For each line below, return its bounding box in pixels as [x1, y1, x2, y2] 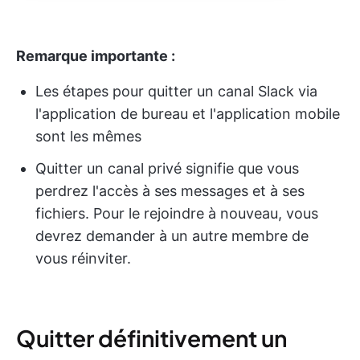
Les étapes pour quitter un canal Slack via [35, 83, 317, 100]
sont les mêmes [35, 128, 141, 145]
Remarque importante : [16, 47, 175, 65]
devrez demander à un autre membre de [35, 227, 309, 245]
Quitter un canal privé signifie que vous [35, 160, 299, 178]
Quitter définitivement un [16, 324, 287, 353]
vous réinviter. [35, 250, 131, 268]
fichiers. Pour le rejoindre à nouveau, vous [35, 205, 318, 223]
